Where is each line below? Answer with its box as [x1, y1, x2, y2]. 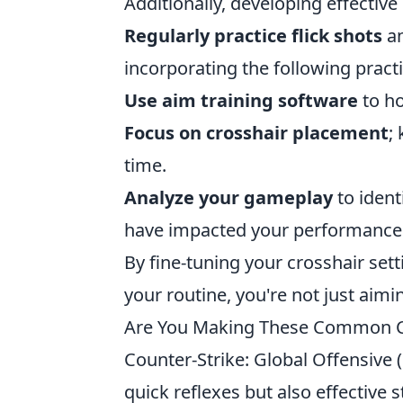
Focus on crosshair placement [124, 121, 389, 146]
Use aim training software [124, 88, 358, 113]
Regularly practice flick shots [124, 23, 382, 49]
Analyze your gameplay [124, 185, 333, 210]
